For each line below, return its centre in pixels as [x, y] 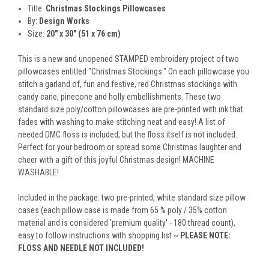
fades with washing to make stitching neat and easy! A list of [122, 122]
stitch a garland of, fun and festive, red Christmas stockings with [128, 84]
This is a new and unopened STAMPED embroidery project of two [128, 59]
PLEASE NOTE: [205, 236]
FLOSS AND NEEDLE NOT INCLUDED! [81, 248]
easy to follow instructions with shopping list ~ [99, 236]
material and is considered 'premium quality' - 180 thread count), [127, 223]
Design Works [65, 21]
